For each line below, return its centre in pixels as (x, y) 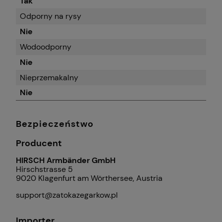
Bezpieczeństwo (55, 124)
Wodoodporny (46, 47)
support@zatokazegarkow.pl (67, 195)
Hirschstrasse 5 (44, 169)
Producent (39, 143)
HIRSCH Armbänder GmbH (66, 160)
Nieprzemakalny (49, 78)
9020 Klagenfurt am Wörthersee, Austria (89, 178)
